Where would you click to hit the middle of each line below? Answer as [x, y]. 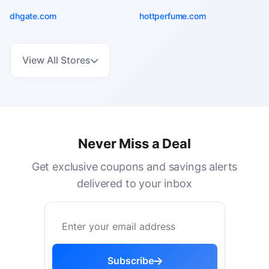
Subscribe [130, 261]
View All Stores [56, 60]
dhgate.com [33, 16]
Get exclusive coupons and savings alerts [134, 167]
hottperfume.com [173, 16]
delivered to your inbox [134, 183]
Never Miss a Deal [134, 144]
